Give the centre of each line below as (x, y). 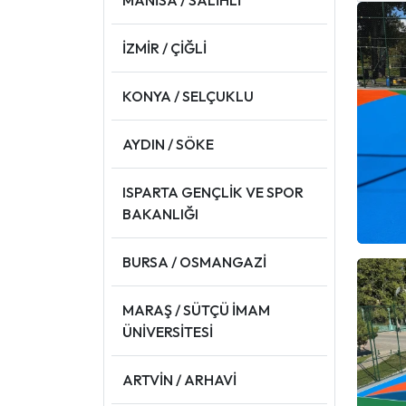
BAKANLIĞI (160, 213)
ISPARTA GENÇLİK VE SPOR (213, 192)
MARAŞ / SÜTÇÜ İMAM (196, 309)
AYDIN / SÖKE (168, 144)
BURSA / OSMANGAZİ (194, 261)
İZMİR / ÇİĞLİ (164, 48)
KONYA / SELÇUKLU (188, 96)
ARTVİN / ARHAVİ (179, 379)
